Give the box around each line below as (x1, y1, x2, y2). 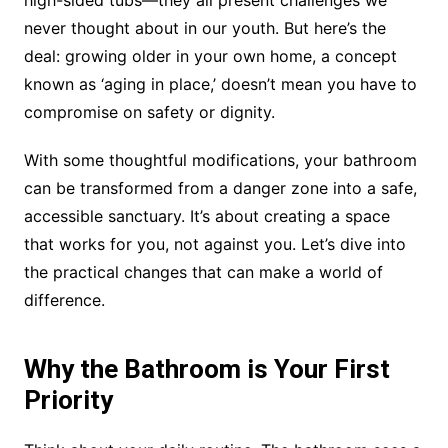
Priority (23, 385, 113, 416)
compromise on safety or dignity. (23, 102, 275, 123)
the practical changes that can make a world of (23, 262, 383, 283)
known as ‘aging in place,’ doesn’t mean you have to (23, 74, 417, 95)
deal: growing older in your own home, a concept (23, 46, 397, 67)
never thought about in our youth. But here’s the (23, 18, 386, 39)
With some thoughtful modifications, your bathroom (23, 150, 417, 171)
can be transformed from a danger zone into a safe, (23, 178, 417, 199)
